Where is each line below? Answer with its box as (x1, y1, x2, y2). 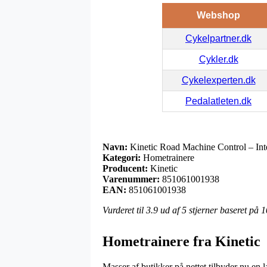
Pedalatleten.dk (185, 95, 252, 106)
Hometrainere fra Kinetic (103, 233, 260, 249)
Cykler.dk (198, 54, 238, 64)
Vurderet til (103, 204, 146, 215)
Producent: (103, 163, 148, 173)
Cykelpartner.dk (185, 33, 252, 44)
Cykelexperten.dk (181, 74, 256, 85)
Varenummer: (103, 173, 160, 184)
